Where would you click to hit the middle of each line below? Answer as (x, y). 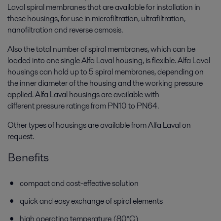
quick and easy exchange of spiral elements (91, 201)
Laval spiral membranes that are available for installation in (104, 7)
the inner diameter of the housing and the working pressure (105, 83)
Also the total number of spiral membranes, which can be (101, 49)
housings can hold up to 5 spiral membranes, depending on (106, 72)
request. (21, 136)
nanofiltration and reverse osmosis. (65, 30)
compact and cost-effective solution (79, 183)
